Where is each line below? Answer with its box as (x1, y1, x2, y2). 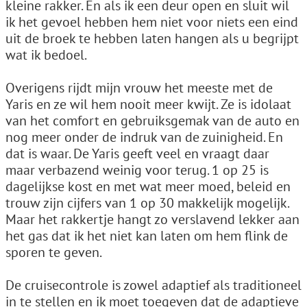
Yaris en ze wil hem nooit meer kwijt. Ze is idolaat (5, 95, 291, 113)
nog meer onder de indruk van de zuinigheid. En (5, 128, 283, 146)
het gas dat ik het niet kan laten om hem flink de (5, 227, 288, 245)
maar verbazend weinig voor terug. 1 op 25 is (5, 161, 269, 179)
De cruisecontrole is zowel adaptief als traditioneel (5, 276, 302, 294)
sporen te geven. (5, 243, 102, 261)
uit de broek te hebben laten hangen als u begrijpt (5, 29, 299, 47)
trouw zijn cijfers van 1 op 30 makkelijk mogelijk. (5, 194, 288, 212)
